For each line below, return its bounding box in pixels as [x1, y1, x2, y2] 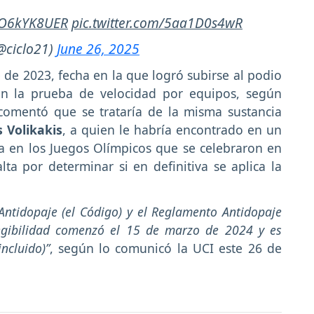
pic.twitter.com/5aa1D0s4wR [71, 13, 243, 32]
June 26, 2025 [57, 39, 139, 58]
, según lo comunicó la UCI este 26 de [49, 240, 282, 257]
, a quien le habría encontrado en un [62, 121, 282, 139]
